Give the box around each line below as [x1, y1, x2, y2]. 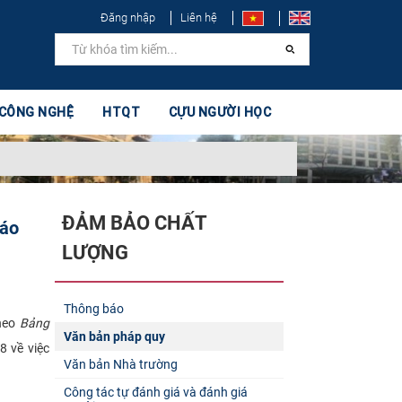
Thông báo [63, 301, 124, 316]
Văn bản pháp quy [63, 328, 165, 344]
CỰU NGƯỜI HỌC [168, 104, 272, 120]
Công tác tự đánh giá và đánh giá [63, 384, 248, 399]
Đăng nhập [100, 11, 155, 24]
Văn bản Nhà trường [63, 356, 178, 371]
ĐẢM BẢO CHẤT [61, 212, 206, 234]
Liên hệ [180, 11, 217, 24]
